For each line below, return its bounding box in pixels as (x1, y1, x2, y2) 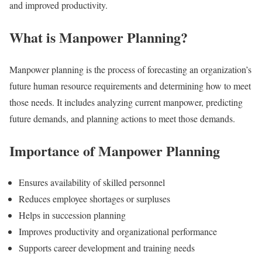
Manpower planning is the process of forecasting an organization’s (9, 63, 251, 75)
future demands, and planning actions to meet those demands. (9, 112, 235, 125)
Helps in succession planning (19, 209, 126, 222)
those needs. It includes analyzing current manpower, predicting (9, 95, 243, 108)
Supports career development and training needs (19, 242, 195, 254)
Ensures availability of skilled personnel (19, 176, 165, 189)
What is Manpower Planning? (9, 26, 188, 47)
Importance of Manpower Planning (9, 140, 220, 161)
